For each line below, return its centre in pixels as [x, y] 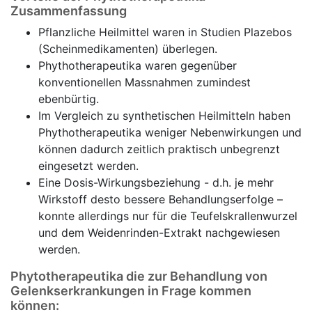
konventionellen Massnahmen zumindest [145, 82]
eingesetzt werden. [88, 166]
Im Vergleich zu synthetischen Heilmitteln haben [164, 116]
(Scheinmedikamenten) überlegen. [128, 49]
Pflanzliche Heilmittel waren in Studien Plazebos [165, 32]
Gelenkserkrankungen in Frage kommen [131, 291]
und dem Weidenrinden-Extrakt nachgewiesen [159, 233]
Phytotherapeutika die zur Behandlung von [139, 276]
